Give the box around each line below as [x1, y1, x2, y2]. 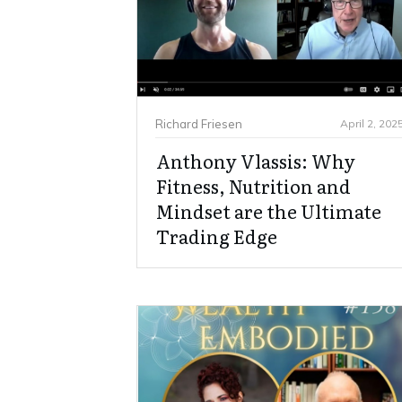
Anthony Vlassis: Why [156, 147, 355, 175]
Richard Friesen [155, 116, 242, 131]
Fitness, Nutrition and [156, 172, 351, 200]
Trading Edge [156, 223, 277, 250]
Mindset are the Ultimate [156, 197, 381, 225]
